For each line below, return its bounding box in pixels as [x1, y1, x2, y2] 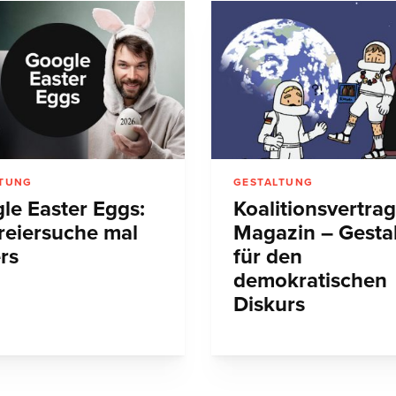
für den [233, 244, 302, 270]
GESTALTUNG [233, 176, 314, 189]
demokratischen [233, 268, 387, 294]
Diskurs [233, 292, 305, 318]
